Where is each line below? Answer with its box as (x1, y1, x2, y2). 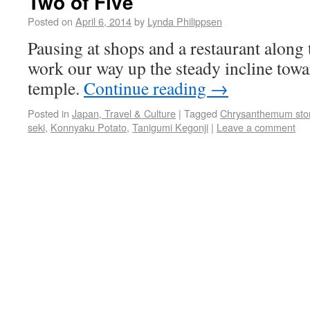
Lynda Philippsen (147, 14, 222, 28)
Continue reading (84, 76, 210, 100)
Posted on (28, 14, 73, 28)
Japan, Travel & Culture (72, 106, 176, 120)
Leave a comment (217, 120, 295, 134)
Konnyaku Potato (51, 120, 127, 134)
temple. (28, 76, 84, 100)
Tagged (184, 106, 217, 120)
